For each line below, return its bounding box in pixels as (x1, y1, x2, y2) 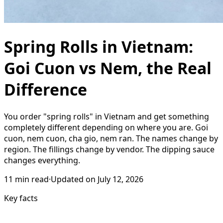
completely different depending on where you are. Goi (4, 121, 208, 133)
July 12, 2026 (98, 173, 143, 185)
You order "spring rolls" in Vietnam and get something (4, 111, 209, 122)
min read (15, 173, 49, 185)
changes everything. (4, 154, 80, 166)
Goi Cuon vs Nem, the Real (4, 57, 212, 79)
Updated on (51, 173, 96, 185)
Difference (4, 79, 87, 101)
